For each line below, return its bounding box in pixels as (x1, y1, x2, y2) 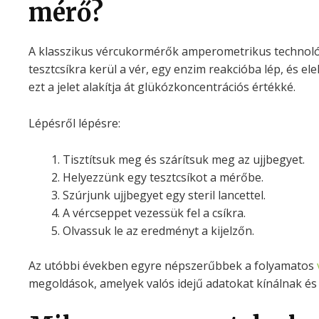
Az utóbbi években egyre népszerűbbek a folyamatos (28, 257, 317, 273)
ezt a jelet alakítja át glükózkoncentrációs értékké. (28, 79, 296, 95)
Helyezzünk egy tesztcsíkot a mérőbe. (62, 169, 263, 185)
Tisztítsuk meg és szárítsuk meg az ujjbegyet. (62, 151, 305, 167)
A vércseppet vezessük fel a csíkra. (62, 204, 246, 221)
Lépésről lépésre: (28, 115, 120, 131)
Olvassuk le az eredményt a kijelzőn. (62, 222, 254, 239)
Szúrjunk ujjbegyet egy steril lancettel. (62, 187, 266, 203)
